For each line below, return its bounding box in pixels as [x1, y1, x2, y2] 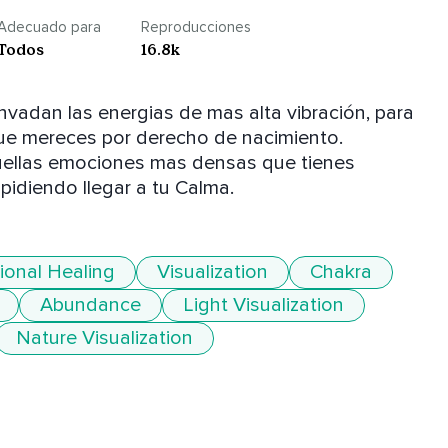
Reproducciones [141, 18, 251, 37]
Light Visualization [183, 293, 344, 318]
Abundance [40, 293, 141, 318]
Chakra [310, 260, 372, 285]
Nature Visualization [16, 326, 193, 351]
